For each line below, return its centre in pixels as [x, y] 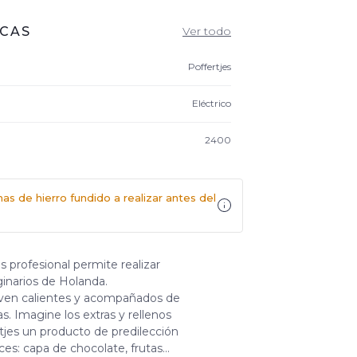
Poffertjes [210, 67]
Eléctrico [212, 104]
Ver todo [207, 31]
